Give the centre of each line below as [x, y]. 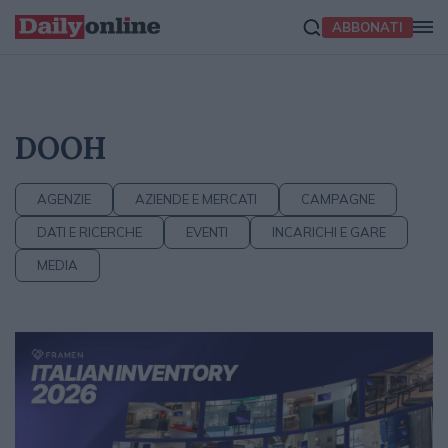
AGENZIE [64, 199]
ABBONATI [367, 26]
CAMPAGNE [338, 199]
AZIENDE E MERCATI [196, 199]
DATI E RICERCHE [89, 232]
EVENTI [207, 232]
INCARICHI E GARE [329, 232]
